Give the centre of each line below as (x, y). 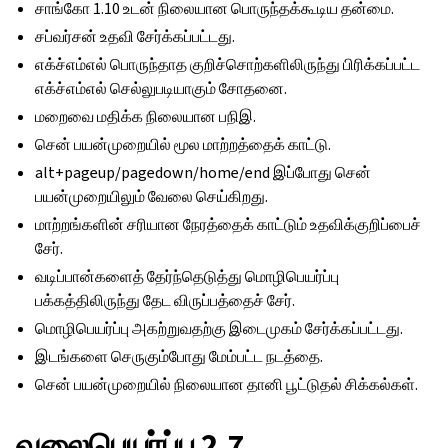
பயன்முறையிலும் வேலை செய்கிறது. (152, 196)
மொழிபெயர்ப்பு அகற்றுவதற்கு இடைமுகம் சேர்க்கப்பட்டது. (219, 328)
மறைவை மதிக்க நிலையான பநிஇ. (146, 116)
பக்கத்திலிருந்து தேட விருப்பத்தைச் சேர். (165, 300)
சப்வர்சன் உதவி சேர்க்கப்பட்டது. (135, 36)
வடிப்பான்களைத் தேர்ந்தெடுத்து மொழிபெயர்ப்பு (187, 276)
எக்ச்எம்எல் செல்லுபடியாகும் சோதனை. (161, 88)
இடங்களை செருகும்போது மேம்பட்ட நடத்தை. (179, 356)
